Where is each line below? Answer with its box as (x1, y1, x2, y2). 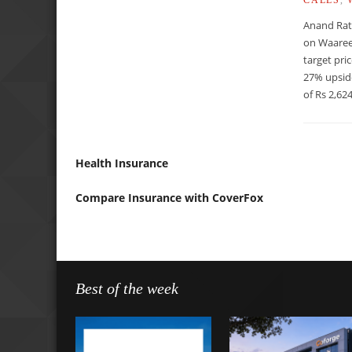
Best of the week (75, 279, 178, 297)
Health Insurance (75, 155, 168, 170)
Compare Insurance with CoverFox (75, 189, 263, 205)
